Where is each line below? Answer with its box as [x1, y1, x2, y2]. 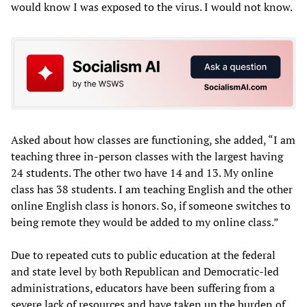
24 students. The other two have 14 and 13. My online [11, 164, 273, 180]
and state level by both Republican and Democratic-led [11, 263, 279, 279]
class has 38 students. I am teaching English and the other [11, 181, 293, 197]
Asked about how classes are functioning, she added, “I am [11, 132, 295, 147]
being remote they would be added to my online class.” [11, 214, 279, 230]
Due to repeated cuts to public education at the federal [11, 247, 275, 262]
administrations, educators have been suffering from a [11, 280, 275, 295]
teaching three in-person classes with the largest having [11, 148, 283, 164]
